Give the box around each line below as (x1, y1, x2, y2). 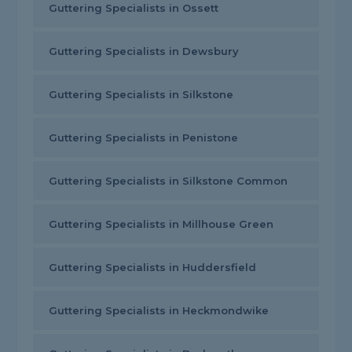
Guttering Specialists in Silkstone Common (49, 174, 288, 188)
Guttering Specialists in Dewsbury (49, 45, 240, 58)
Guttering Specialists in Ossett (49, 2, 219, 15)
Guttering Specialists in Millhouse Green (49, 218, 274, 231)
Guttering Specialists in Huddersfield (49, 261, 257, 274)
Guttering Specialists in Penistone (49, 131, 239, 145)
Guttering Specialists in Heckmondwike (49, 304, 269, 317)
